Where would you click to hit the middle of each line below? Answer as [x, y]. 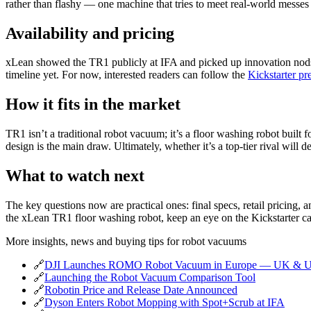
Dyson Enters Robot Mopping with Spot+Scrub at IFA [165, 303]
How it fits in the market [93, 104]
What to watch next [75, 176]
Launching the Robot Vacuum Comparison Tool [150, 278]
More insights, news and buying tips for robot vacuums [126, 242]
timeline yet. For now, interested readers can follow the [127, 75]
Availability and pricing [90, 33]
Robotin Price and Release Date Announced [141, 290]
